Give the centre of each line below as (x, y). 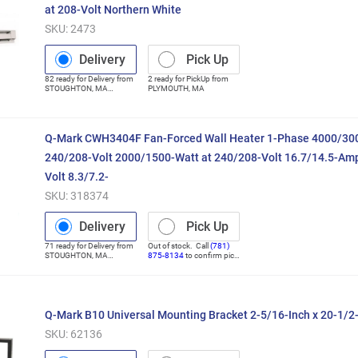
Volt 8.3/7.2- (76, 176)
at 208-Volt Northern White (113, 9)
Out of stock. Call (179, 245)
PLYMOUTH (169, 88)
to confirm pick (211, 255)
